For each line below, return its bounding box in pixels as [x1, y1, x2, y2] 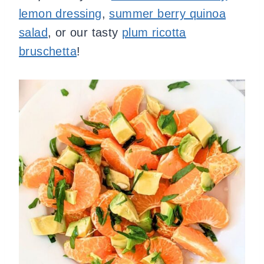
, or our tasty [48, 26, 123, 39]
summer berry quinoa [109, 7, 226, 20]
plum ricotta [122, 26, 186, 39]
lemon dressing [19, 7, 102, 20]
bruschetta [19, 45, 77, 58]
